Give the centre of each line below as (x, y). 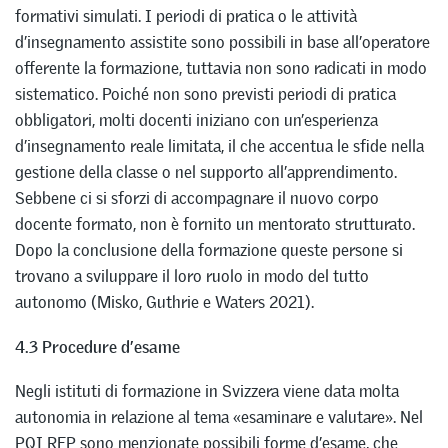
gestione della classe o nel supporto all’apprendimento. (206, 171)
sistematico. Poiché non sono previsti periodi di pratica (205, 93)
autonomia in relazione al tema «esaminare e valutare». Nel (219, 417)
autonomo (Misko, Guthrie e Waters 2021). (164, 301)
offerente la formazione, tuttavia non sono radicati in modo (221, 67)
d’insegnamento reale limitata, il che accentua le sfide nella (219, 145)
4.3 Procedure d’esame (97, 346)
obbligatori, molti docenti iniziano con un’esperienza (196, 119)
